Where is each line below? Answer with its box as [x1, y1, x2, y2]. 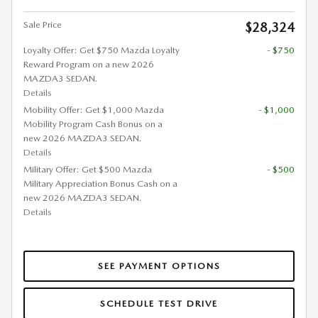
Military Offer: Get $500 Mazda [23, 163, 152, 175]
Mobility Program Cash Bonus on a [23, 118, 163, 129]
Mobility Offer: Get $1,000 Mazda [23, 104, 164, 115]
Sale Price [23, 18, 62, 30]
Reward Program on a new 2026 [23, 58, 154, 70]
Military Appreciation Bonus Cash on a [23, 177, 177, 189]
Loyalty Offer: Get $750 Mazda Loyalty [23, 44, 180, 55]
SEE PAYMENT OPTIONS [97, 261, 221, 272]
